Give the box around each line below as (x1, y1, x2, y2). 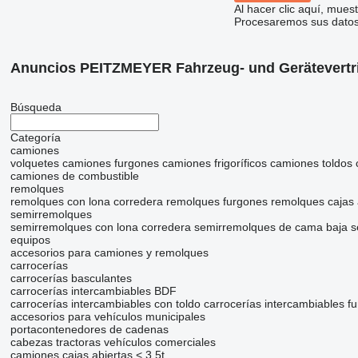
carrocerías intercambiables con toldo (10, 297, 201, 311)
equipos (10, 233, 50, 247)
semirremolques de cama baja (193, 221, 348, 234)
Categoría (10, 131, 61, 145)
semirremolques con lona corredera (10, 221, 191, 234)
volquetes (10, 157, 59, 170)
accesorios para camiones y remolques (10, 246, 209, 260)
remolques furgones (165, 195, 268, 209)
